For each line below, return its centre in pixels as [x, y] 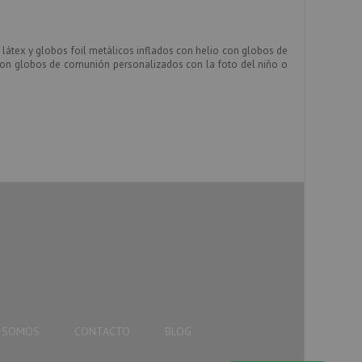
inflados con [165, 51]
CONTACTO [102, 331]
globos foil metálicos [85, 51]
